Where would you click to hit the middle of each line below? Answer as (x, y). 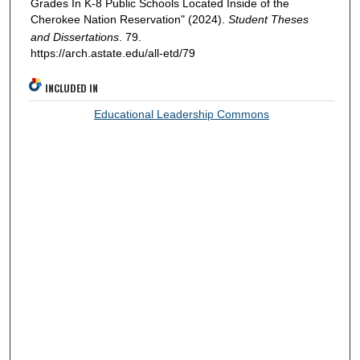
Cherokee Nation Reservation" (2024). (129, 19)
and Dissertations (74, 37)
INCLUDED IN (72, 88)
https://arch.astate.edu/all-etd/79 (112, 53)
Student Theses (268, 19)
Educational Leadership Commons (182, 115)
